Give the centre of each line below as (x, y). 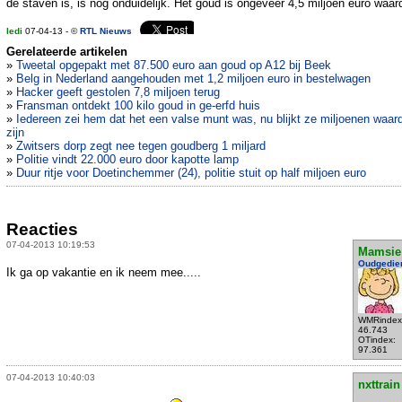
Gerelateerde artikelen (67, 52)
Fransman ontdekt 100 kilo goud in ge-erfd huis (138, 106)
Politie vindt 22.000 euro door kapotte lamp (127, 160)
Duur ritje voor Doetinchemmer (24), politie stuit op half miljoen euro (191, 173)
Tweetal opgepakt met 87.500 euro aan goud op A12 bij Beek (174, 66)
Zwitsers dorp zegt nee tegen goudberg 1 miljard (141, 146)
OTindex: (376, 339)
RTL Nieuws (106, 31)
